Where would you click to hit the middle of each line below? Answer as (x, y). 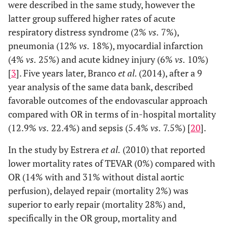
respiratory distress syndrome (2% (78, 32)
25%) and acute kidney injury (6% (106, 59)
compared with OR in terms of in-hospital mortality (112, 114)
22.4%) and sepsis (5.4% (100, 128)
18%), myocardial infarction (146, 46)
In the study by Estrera (55, 149)
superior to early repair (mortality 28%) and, (97, 204)
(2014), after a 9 (171, 73)
